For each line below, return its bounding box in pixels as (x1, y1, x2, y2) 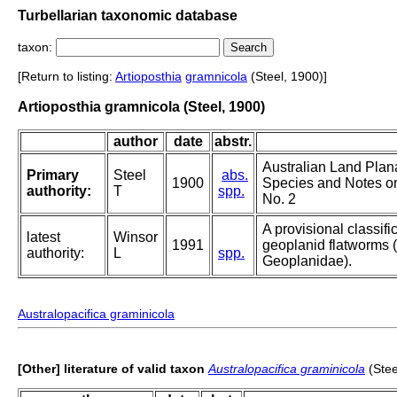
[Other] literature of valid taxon (18, 362, 205, 377)
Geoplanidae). (262, 253, 352, 269)
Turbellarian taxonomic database (18, 7, 237, 23)
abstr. (214, 134, 252, 150)
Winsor (113, 230, 158, 245)
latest (27, 230, 60, 245)
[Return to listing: (18, 69, 115, 84)
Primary (27, 167, 79, 183)
